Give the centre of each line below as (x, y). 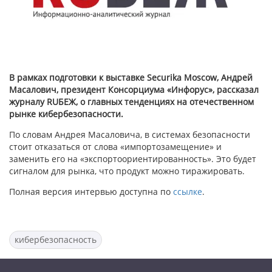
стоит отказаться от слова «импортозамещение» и (115, 147)
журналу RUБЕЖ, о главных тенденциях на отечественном (131, 102)
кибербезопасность (56, 240)
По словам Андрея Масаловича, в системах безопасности (130, 134)
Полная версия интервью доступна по (91, 192)
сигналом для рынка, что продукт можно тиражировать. (127, 171)
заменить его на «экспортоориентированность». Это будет (133, 159)
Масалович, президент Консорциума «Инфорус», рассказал (134, 90)
